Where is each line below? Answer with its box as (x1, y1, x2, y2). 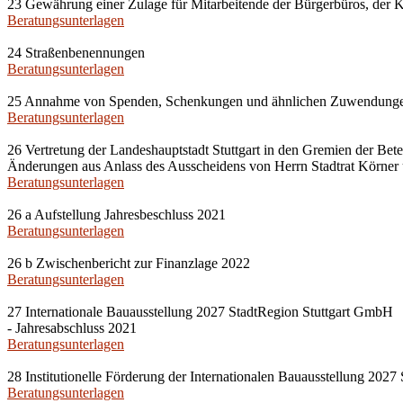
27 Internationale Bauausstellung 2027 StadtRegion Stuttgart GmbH (7, 304, 393, 319)
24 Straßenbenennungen (7, 45, 145, 60)
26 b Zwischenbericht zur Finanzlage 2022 (7, 255, 250, 271)
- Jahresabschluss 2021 (7, 320, 137, 336)
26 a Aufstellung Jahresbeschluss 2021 (7, 207, 226, 222)
